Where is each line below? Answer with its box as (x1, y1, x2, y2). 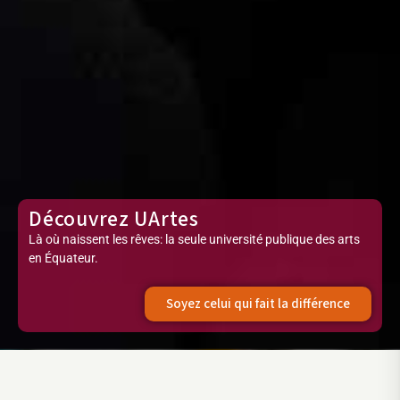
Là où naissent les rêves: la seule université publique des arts (29, 231, 361, 246)
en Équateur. (29, 250, 99, 265)
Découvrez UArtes (29, 204, 199, 235)
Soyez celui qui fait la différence (165, 294, 350, 313)
